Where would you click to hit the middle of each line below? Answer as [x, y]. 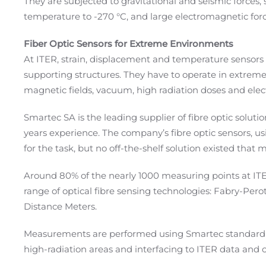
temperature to [59, 16]
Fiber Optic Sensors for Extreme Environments [129, 44]
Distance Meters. [60, 206]
